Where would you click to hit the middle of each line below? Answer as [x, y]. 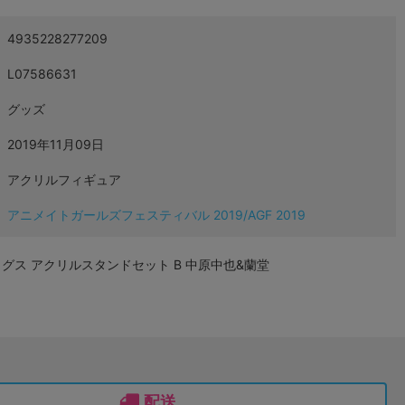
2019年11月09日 [56, 144]
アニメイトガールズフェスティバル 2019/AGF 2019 [156, 214]
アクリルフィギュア [64, 179]
